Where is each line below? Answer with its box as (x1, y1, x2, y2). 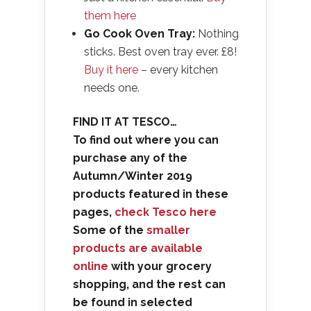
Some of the (73, 224, 146, 237)
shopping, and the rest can (73, 278, 226, 292)
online (73, 260, 108, 274)
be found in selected (73, 296, 192, 310)
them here (84, 9, 136, 23)
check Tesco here (115, 205, 219, 219)
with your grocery (108, 260, 212, 274)
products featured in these (73, 187, 228, 201)
